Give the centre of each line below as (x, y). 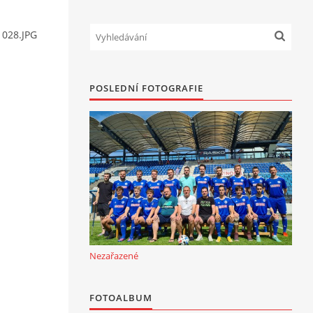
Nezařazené (114, 255)
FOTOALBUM (121, 297)
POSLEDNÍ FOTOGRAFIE (146, 88)
